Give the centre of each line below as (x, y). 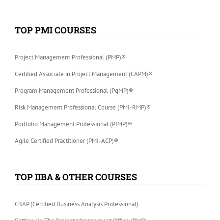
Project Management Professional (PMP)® (70, 57)
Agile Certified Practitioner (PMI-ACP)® (67, 141)
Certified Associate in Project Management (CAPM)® (84, 74)
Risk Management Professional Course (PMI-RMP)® (83, 108)
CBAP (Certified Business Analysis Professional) (77, 204)
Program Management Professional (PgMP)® (74, 91)
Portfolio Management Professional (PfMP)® (73, 124)
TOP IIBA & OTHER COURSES (76, 177)
